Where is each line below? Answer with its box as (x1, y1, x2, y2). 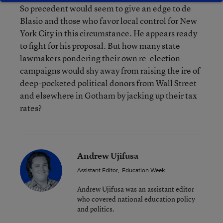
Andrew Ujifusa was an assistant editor (77, 184, 194, 194)
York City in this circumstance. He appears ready (20, 27, 197, 39)
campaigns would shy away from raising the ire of (20, 65, 200, 76)
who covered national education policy (77, 194, 195, 204)
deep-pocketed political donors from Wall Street (20, 77, 197, 89)
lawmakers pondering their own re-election (20, 52, 180, 64)
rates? (20, 102, 42, 113)
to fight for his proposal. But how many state (20, 40, 180, 51)
